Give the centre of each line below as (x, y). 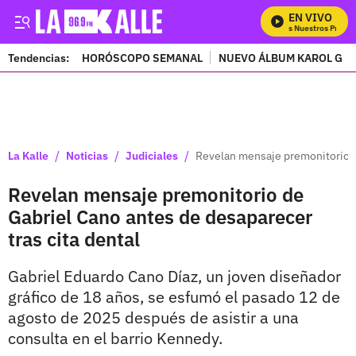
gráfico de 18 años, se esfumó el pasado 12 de (174, 297)
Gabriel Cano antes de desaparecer (160, 217)
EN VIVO (310, 17)
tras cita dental (74, 239)
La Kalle (28, 155)
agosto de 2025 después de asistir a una (153, 317)
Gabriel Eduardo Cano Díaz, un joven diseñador (174, 276)
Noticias (87, 155)
